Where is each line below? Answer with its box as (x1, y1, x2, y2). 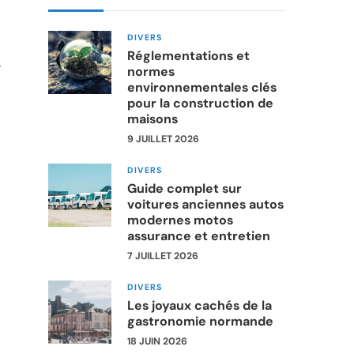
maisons (127, 110, 178, 127)
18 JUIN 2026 (127, 334, 187, 348)
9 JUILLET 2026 (127, 132, 199, 145)
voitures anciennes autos (127, 195, 284, 213)
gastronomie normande (127, 312, 273, 330)
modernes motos (127, 211, 233, 228)
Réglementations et (127, 47, 250, 64)
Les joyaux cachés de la (127, 296, 272, 314)
